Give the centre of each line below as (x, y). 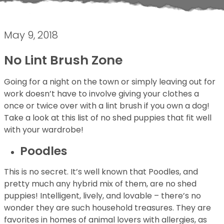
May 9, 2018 (31, 35)
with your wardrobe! (44, 130)
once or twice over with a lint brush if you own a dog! (107, 106)
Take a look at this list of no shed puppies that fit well (108, 118)
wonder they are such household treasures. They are (107, 208)
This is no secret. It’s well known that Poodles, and (101, 172)
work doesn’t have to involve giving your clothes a (101, 94)
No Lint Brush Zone (63, 60)
